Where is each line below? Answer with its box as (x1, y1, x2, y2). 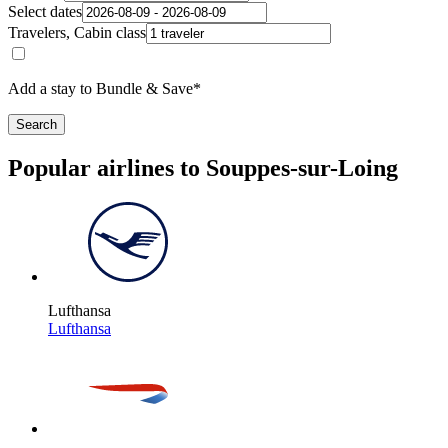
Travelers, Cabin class (8, 24, 146, 42)
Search (16, 117, 57, 133)
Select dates (8, 3, 82, 21)
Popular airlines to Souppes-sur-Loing (8, 155, 398, 182)
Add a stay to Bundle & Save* (8, 80, 201, 98)
